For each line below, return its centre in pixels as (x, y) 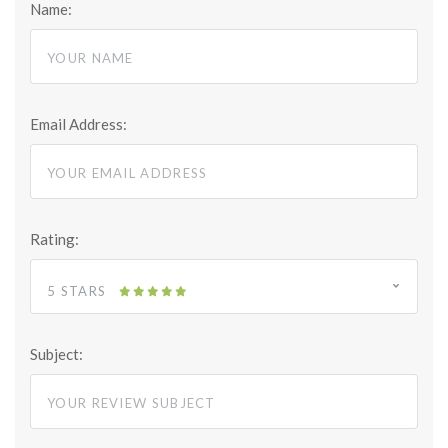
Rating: (54, 239)
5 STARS (77, 291)
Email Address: (78, 124)
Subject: (56, 354)
